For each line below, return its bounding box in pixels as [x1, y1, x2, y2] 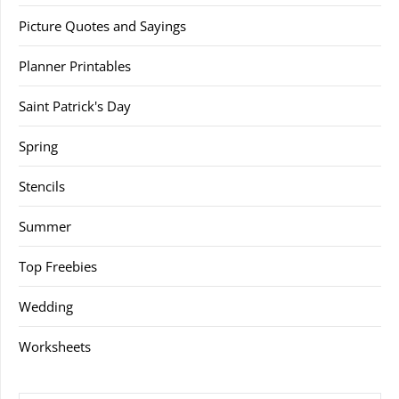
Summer [19, 217, 71, 235]
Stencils [19, 177, 65, 195]
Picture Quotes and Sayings [19, 17, 186, 35]
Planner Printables [19, 57, 131, 75]
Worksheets [19, 338, 91, 355]
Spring [19, 137, 58, 155]
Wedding [19, 297, 73, 315]
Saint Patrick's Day [19, 97, 131, 115]
